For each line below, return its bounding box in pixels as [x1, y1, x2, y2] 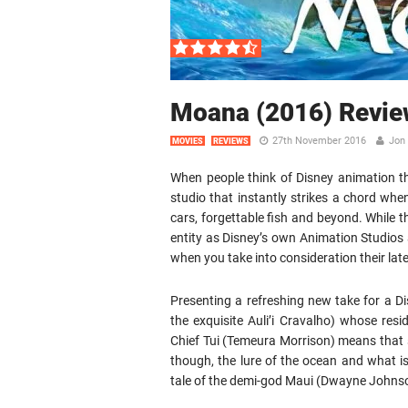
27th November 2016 [272, 135, 366, 147]
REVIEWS [213, 137, 249, 146]
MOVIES [172, 137, 203, 146]
